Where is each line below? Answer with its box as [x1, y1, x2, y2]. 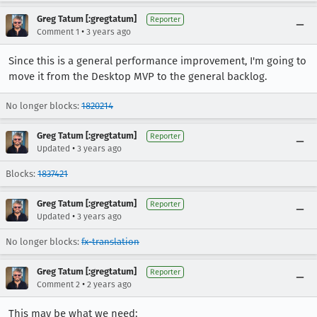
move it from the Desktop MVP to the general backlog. [8, 70, 267, 83]
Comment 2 [37, 279, 80, 289]
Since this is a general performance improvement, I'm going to [8, 54, 306, 67]
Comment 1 [37, 27, 79, 37]
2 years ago [87, 279, 132, 289]
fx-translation [81, 236, 139, 247]
